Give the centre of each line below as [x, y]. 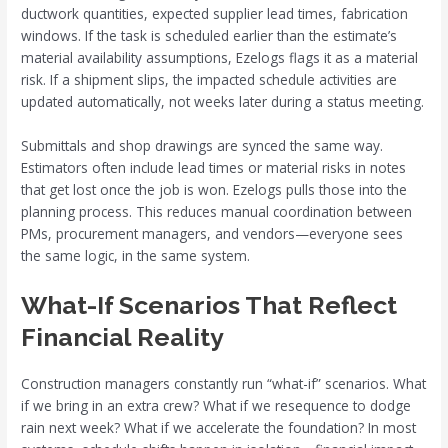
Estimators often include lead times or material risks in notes [214, 168]
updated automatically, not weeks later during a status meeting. [223, 102]
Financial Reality [123, 336]
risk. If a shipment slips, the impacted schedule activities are [209, 80]
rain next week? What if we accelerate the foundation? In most [219, 427]
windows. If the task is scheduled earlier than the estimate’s [209, 36]
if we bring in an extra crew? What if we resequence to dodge [216, 405]
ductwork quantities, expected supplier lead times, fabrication [215, 14]
